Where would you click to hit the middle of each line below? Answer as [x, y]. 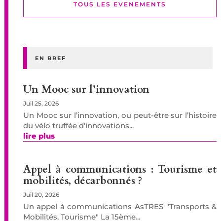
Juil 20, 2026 [41, 194]
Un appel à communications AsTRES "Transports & [120, 206]
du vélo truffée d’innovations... [78, 125]
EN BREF [50, 58]
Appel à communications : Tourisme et [120, 169]
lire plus [39, 136]
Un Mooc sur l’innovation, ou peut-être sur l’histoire [120, 115]
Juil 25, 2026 [41, 103]
